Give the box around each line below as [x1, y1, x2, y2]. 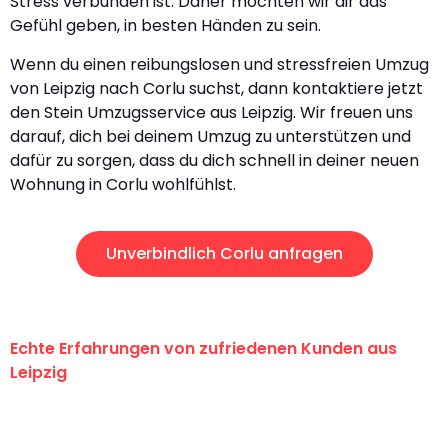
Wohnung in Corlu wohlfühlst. [10, 172, 236, 196]
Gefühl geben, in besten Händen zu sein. [10, 14, 321, 38]
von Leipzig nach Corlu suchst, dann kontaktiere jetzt [10, 76, 423, 100]
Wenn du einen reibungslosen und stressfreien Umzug [10, 52, 429, 76]
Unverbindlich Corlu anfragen [105, 241, 343, 265]
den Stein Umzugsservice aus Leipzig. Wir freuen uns [10, 100, 413, 124]
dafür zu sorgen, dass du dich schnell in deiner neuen [10, 148, 419, 172]
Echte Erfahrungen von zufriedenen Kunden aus [10, 336, 397, 360]
